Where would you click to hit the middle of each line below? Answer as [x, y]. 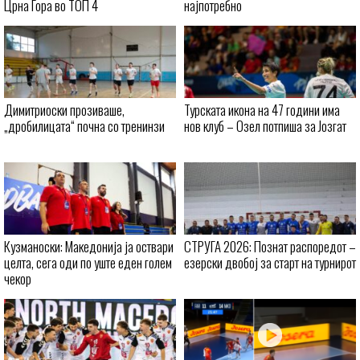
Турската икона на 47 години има [262, 110]
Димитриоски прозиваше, [64, 110]
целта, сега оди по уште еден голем [88, 263]
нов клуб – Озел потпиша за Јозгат [265, 126]
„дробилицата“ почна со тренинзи [84, 126]
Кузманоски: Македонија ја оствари [89, 247]
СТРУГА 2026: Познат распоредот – [270, 247]
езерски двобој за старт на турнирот [270, 263]
